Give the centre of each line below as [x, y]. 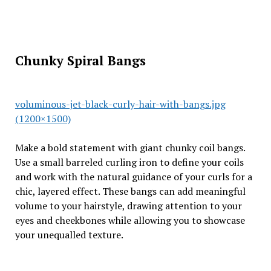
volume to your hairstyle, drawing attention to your [128, 206]
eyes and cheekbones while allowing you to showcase [130, 220]
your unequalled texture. [69, 235]
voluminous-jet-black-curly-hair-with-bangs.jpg [120, 104]
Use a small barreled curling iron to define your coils [129, 162]
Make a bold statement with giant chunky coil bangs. [130, 148]
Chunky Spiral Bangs [82, 60]
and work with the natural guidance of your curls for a [133, 177]
